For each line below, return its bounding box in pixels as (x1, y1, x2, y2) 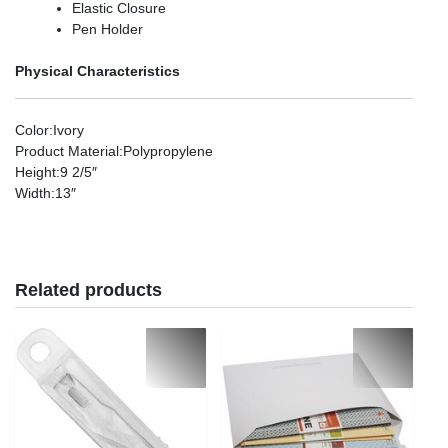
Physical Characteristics (15, 62, 180, 79)
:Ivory (49, 121, 84, 138)
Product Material (15, 142, 119, 159)
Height (15, 163, 56, 180)
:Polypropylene (119, 142, 213, 159)
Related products (15, 279, 162, 300)
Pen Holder (72, 20, 143, 37)
